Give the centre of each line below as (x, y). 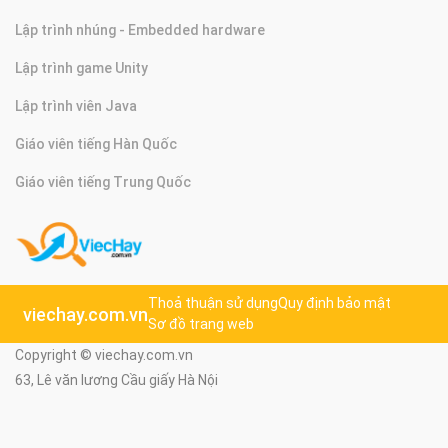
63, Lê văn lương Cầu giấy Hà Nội (116, 380)
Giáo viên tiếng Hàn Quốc (96, 144)
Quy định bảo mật (334, 303)
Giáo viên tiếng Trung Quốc (103, 182)
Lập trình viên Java (76, 106)
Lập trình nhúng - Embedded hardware (140, 30)
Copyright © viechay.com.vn (104, 355)
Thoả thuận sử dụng (213, 303)
